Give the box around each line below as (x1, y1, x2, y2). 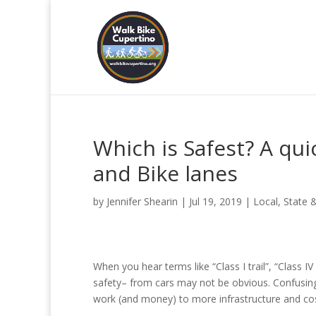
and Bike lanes (93, 159, 238, 188)
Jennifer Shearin (107, 195, 178, 208)
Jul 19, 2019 (189, 195, 242, 208)
